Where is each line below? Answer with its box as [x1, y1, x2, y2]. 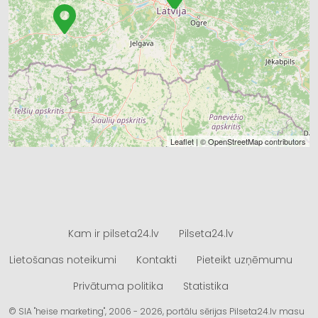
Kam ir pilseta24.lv [67, 226, 159, 241]
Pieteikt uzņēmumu [196, 252, 292, 267]
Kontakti [136, 252, 177, 267]
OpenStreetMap [208, 135, 263, 147]
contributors [263, 135, 306, 147]
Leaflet [170, 135, 194, 147]
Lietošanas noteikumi [9, 252, 116, 267]
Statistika [182, 278, 229, 293]
